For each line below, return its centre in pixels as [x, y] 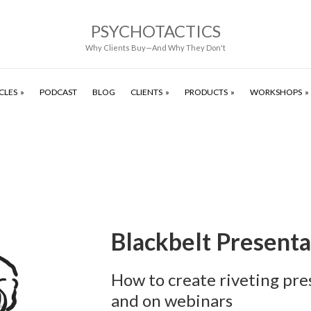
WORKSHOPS [276, 92]
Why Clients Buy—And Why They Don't [155, 48]
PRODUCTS [206, 92]
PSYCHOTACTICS [155, 31]
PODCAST [58, 92]
